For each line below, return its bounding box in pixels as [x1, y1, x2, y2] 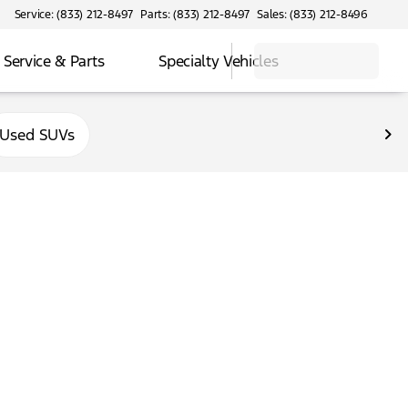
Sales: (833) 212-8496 [257, 7, 368, 22]
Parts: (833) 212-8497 [140, 7, 250, 22]
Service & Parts [4, 50, 105, 71]
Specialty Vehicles [158, 50, 279, 71]
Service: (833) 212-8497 [14, 7, 134, 22]
